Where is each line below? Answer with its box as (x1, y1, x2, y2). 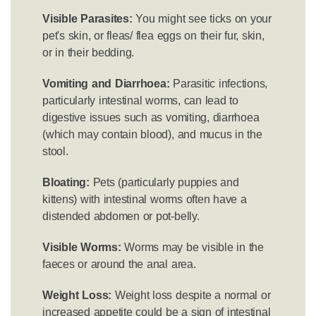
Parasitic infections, (169, 78, 268, 90)
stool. (42, 145, 68, 157)
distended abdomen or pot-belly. (42, 210, 200, 222)
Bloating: (42, 176, 90, 188)
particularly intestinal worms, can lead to (42, 95, 238, 107)
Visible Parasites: (42, 13, 133, 25)
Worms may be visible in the (121, 241, 264, 253)
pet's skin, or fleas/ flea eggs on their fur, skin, (42, 30, 265, 42)
